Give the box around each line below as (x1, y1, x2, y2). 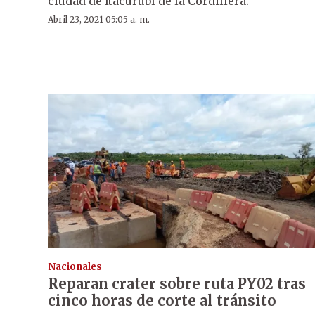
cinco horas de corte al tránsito (48, 291, 276, 309)
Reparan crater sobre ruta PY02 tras (48, 274, 306, 292)
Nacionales (48, 260, 102, 273)
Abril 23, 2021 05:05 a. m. (48, 13, 150, 25)
